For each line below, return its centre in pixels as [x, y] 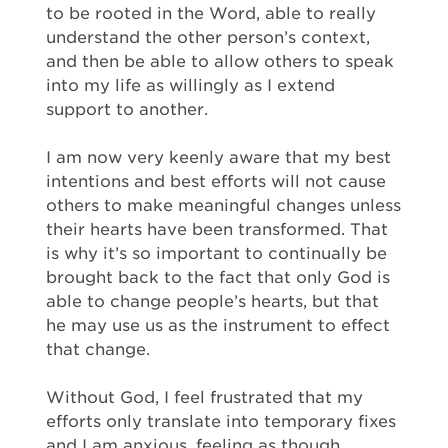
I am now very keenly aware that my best [218, 157]
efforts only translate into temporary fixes [221, 421]
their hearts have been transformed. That [217, 229]
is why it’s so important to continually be [216, 253]
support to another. [127, 109]
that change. [98, 349]
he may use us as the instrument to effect [218, 325]
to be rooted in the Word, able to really [211, 13]
